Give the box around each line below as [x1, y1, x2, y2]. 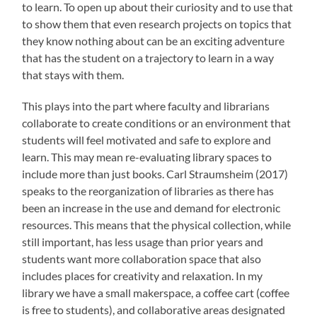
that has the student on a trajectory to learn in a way [22, 51, 275, 65]
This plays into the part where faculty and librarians [22, 99, 270, 113]
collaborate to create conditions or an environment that [22, 116, 292, 130]
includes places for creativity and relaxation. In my [22, 269, 263, 283]
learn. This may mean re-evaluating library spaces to [22, 150, 272, 164]
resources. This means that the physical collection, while [22, 218, 292, 232]
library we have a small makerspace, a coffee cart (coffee [22, 286, 290, 300]
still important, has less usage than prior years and [22, 235, 264, 249]
